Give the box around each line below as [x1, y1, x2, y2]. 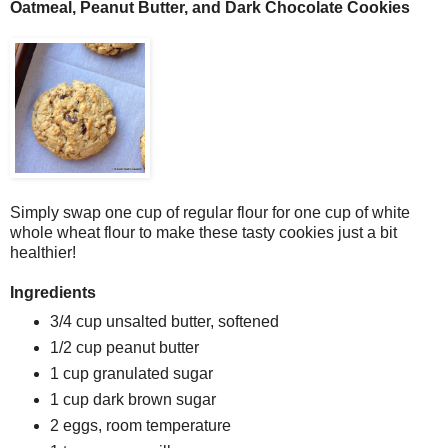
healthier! [10, 244, 76, 262]
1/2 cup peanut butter [49, 339, 199, 357]
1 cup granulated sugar [49, 365, 213, 383]
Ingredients [10, 284, 96, 302]
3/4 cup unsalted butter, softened [49, 313, 279, 331]
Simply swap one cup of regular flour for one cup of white [10, 204, 410, 222]
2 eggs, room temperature [49, 417, 231, 435]
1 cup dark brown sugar [49, 391, 216, 409]
